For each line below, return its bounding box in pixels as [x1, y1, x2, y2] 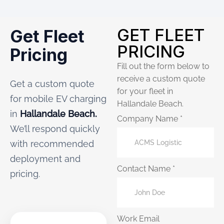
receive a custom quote [117, 74, 205, 83]
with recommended [10, 138, 94, 149]
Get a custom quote [10, 78, 94, 89]
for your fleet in [117, 86, 173, 96]
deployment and [10, 153, 80, 164]
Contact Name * [117, 164, 175, 173]
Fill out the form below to [117, 61, 209, 71]
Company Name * [117, 114, 182, 123]
